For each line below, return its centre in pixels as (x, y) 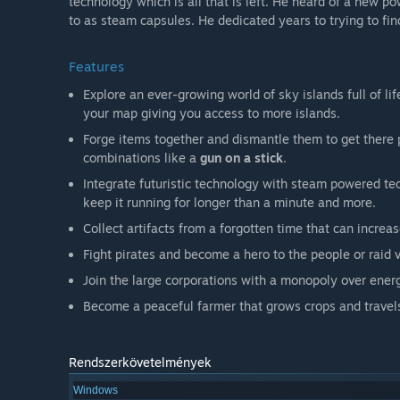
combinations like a (142, 158)
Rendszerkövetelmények (140, 362)
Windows (96, 391)
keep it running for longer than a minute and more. (229, 203)
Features (96, 67)
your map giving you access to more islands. (212, 113)
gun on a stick (242, 158)
